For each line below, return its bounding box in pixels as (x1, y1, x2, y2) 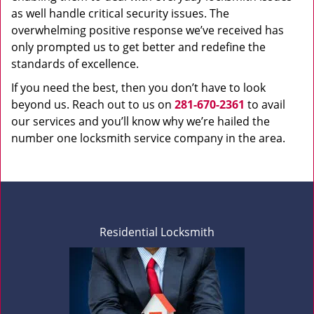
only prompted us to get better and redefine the (11, 39, 266, 55)
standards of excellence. (11, 56, 139, 71)
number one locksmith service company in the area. (11, 130, 285, 146)
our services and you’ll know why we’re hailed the (11, 114, 270, 129)
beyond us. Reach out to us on (11, 97, 175, 112)
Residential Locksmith (100, 224, 214, 240)
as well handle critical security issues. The (11, 6, 229, 21)
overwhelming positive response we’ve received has (11, 22, 284, 38)
